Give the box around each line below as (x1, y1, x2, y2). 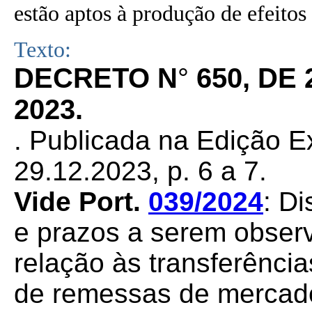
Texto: (14, 38, 71, 62)
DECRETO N (14, 63, 178, 93)
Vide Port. (14, 187, 148, 217)
